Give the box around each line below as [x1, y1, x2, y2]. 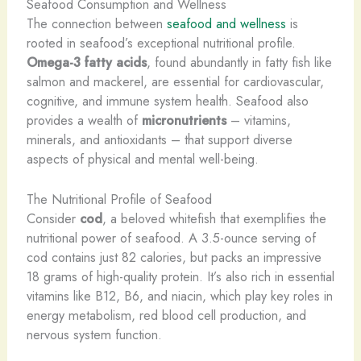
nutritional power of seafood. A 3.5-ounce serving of [26, 228, 316, 248]
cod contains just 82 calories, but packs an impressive [26, 247, 322, 268]
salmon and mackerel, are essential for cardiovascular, [26, 72, 324, 92]
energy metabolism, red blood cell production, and [26, 305, 306, 326]
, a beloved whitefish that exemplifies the [102, 209, 326, 229]
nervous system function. [26, 325, 162, 345]
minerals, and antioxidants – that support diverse [26, 130, 293, 150]
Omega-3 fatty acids [26, 52, 147, 73]
